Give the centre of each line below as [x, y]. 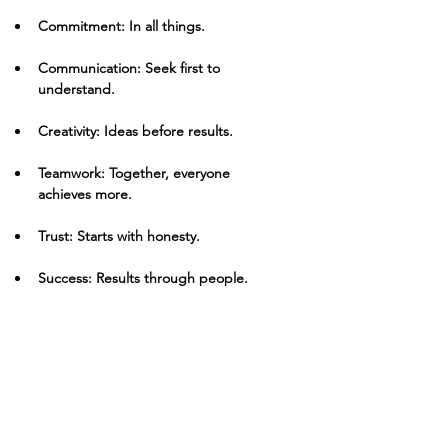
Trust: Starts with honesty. [119, 236]
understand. [76, 89]
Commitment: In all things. [121, 26]
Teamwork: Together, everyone [136, 173]
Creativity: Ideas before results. [135, 131]
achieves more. [85, 194]
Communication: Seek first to [131, 68]
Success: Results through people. [143, 278]
